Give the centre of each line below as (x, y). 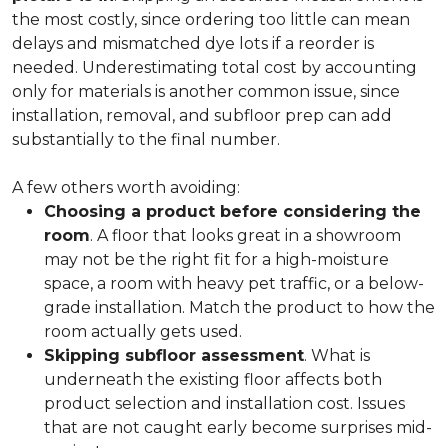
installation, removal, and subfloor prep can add (202, 115)
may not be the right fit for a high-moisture (216, 259)
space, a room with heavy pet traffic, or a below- (234, 283)
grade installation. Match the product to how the (239, 307)
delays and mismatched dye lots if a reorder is (193, 43)
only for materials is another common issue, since (206, 91)
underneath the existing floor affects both (213, 379)
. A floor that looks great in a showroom (245, 235)
